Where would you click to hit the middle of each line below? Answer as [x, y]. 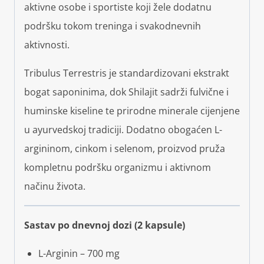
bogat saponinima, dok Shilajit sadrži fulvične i [126, 92]
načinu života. [55, 186]
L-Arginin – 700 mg [79, 253]
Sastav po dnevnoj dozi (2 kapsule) [105, 225]
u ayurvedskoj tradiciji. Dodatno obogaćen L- [123, 129]
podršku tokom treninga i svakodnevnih [113, 26]
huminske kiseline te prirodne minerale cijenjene [132, 110]
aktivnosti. [47, 44]
